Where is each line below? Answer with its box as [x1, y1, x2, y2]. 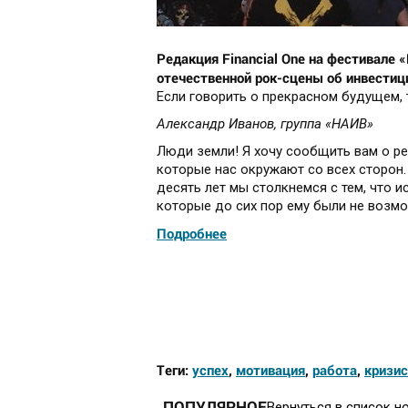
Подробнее [157, 224, 227, 243]
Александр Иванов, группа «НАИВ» [157, 116, 373, 133]
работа [312, 361, 357, 380]
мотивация [236, 361, 305, 380]
